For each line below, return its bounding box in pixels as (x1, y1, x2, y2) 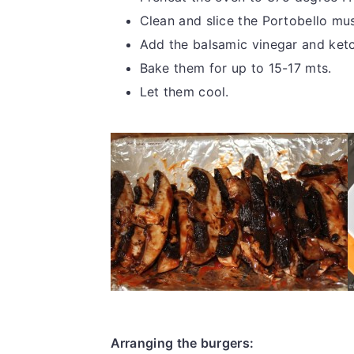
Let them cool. (139, 83, 229, 100)
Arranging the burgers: (110, 334, 254, 351)
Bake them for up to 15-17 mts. (139, 59, 332, 76)
